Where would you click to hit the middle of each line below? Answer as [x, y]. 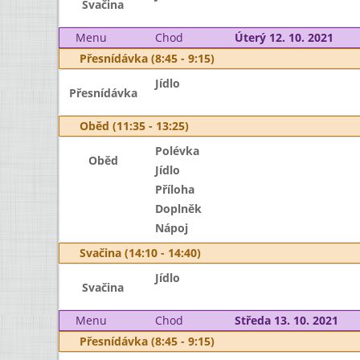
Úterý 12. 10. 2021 [284, 37]
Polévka [177, 151]
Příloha [174, 189]
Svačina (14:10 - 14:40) [140, 253]
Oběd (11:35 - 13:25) [134, 126]
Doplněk [178, 209]
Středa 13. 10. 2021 [286, 320]
